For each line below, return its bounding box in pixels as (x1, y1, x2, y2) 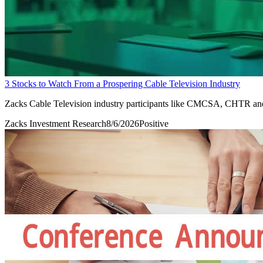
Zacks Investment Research (5, 118, 106, 129)
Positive (139, 118, 168, 129)
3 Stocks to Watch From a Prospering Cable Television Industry (5, 78, 240, 89)
